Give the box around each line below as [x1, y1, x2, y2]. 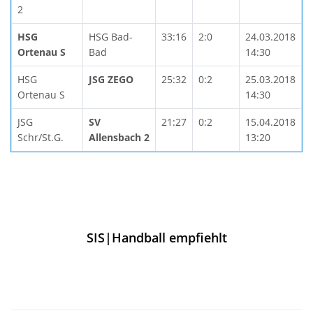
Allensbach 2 [89, 130, 150, 144]
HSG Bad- [89, 29, 133, 43]
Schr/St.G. [17, 130, 64, 144]
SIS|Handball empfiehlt [86, 228, 227, 246]
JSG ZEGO [89, 72, 133, 86]
